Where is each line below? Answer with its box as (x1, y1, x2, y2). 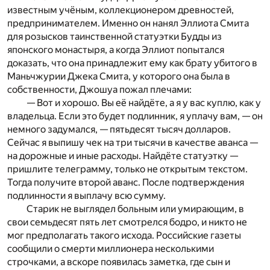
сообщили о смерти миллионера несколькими (7, 243, 214, 255)
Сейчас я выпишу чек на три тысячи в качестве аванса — (7, 137, 258, 149)
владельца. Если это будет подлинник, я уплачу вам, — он (7, 110, 263, 122)
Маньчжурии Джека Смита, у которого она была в (7, 71, 230, 83)
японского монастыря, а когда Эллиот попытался (7, 44, 224, 56)
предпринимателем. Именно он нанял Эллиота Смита (7, 17, 249, 30)
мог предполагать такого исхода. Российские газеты (7, 230, 241, 242)
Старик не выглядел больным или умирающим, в (27, 203, 244, 215)
